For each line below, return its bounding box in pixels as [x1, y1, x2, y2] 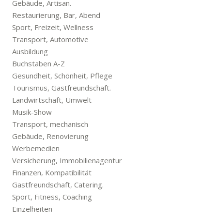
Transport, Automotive [12, 34, 89, 44]
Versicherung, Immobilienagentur [12, 155, 122, 165]
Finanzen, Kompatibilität [12, 167, 92, 177]
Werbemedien [12, 143, 60, 153]
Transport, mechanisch [12, 119, 88, 129]
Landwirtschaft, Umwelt [12, 94, 92, 105]
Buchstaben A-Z [12, 58, 65, 68]
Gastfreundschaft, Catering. [12, 179, 104, 189]
